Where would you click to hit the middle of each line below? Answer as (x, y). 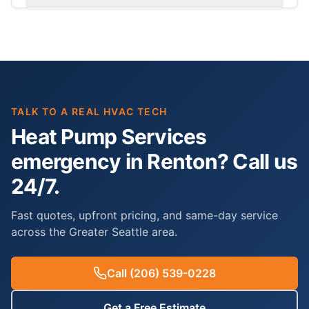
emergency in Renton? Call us (154, 161)
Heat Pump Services (109, 137)
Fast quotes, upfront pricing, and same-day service (144, 215)
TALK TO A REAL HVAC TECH (89, 111)
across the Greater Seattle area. (94, 232)
